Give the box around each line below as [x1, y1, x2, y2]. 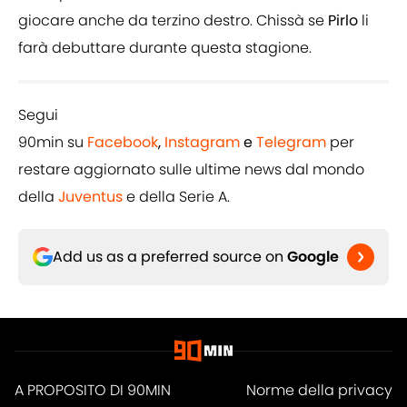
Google [287, 246, 339, 268]
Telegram [256, 132, 326, 154]
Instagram [164, 132, 240, 154]
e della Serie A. [123, 186, 230, 208]
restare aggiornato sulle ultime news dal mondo [18, 159, 364, 181]
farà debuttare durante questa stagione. [18, 37, 312, 59]
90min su [18, 132, 87, 154]
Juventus [58, 186, 123, 208]
